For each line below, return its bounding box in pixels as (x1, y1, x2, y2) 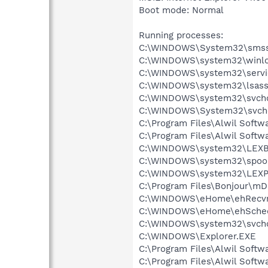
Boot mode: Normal (139, 4, 224, 16)
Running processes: (139, 29, 223, 41)
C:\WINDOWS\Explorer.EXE (139, 230, 256, 242)
